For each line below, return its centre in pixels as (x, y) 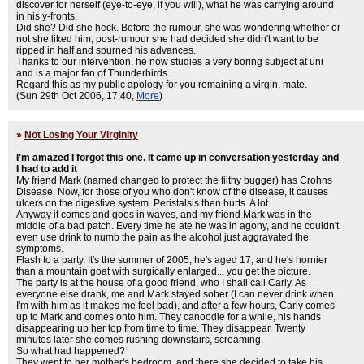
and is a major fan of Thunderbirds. (93, 73)
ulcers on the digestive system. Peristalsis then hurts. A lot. (143, 203)
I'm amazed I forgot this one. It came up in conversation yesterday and (178, 158)
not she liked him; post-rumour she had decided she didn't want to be (167, 39)
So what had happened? (71, 351)
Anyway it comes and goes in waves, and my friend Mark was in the (164, 214)
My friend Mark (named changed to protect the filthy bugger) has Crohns (174, 180)
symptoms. (40, 249)
